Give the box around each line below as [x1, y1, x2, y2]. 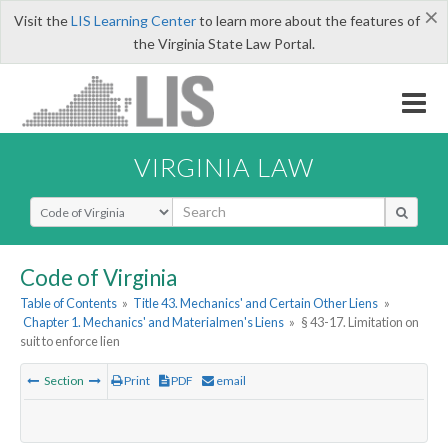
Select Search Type [29, 195, 150, 215]
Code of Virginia [20, 263, 177, 291]
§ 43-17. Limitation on [300, 314, 419, 331]
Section [42, 373, 86, 389]
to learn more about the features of [195, 12, 420, 29]
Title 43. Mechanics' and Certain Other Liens [133, 295, 379, 312]
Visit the [13, 12, 71, 29]
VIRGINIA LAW [134, 151, 314, 182]
